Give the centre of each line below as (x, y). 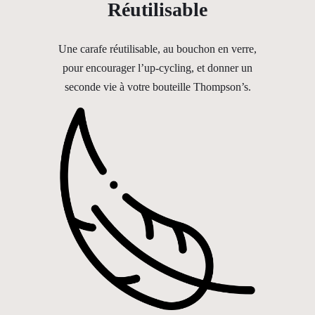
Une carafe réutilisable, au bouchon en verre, (157, 49)
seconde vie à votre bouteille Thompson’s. (157, 86)
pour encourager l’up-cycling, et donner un (157, 67)
